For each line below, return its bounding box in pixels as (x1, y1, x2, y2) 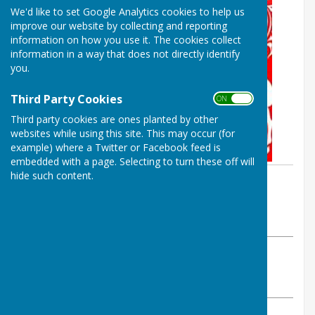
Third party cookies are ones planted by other (11, 112, 218, 126)
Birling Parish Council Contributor (22, 260, 161, 273)
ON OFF (217, 93, 247, 103)
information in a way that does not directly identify (11, 46, 240, 60)
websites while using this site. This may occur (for (11, 126, 235, 140)
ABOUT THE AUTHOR (22, 248, 107, 259)
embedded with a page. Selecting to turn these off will (11, 154, 255, 168)
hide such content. (11, 168, 94, 182)
